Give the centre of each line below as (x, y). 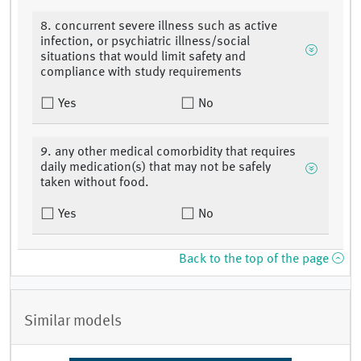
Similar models (73, 321)
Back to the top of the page (255, 260)
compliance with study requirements (141, 73)
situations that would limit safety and (143, 58)
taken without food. (95, 183)
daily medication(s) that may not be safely (156, 168)
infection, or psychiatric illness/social (145, 42)
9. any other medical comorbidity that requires (168, 153)
